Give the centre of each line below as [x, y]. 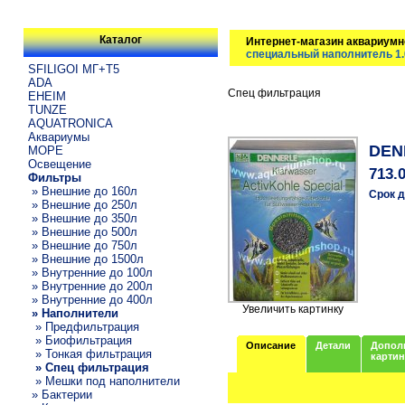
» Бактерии [61, 394]
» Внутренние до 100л [91, 272]
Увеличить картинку [293, 310]
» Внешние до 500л [83, 231]
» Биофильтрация [80, 340]
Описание [271, 346]
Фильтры [55, 177]
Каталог [121, 40]
